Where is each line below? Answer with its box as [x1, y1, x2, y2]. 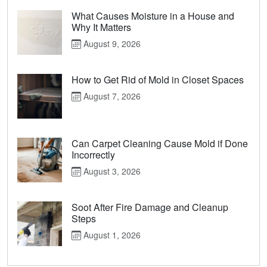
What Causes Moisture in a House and [72, 9, 234, 23]
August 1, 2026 [81, 229, 141, 241]
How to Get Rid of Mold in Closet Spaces [72, 73, 244, 87]
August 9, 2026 [81, 38, 141, 50]
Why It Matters [72, 20, 131, 35]
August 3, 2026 [81, 165, 141, 178]
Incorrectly [72, 148, 115, 162]
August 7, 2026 [81, 90, 141, 103]
